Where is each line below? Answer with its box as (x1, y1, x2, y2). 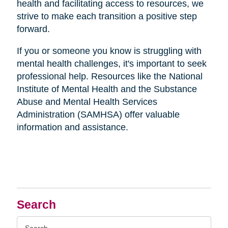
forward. (16, 23, 50, 34)
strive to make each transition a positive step (16, 11, 197, 21)
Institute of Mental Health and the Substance (16, 83, 197, 94)
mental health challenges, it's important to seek (16, 58, 207, 69)
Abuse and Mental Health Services (16, 96, 157, 107)
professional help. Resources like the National (16, 71, 203, 81)
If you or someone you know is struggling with (16, 45, 202, 56)
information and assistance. (16, 122, 128, 132)
